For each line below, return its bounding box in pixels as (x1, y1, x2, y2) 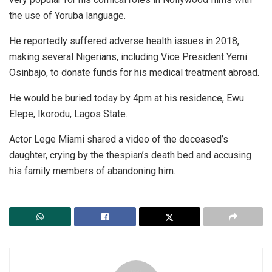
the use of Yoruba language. (9, 9, 126, 21)
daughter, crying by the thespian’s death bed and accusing (9, 149, 251, 161)
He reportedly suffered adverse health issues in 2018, (9, 35, 239, 47)
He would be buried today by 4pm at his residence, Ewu (9, 92, 244, 104)
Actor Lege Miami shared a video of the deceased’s (9, 133, 228, 145)
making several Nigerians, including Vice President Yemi (9, 50, 247, 63)
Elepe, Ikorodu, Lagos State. (9, 107, 127, 120)
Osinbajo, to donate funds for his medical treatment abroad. (9, 66, 259, 78)
